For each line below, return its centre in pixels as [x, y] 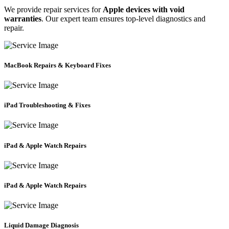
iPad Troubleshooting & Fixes [47, 105]
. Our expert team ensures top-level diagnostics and [123, 18]
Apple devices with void [144, 9]
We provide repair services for [53, 9]
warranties [23, 18]
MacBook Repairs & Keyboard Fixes [58, 65]
